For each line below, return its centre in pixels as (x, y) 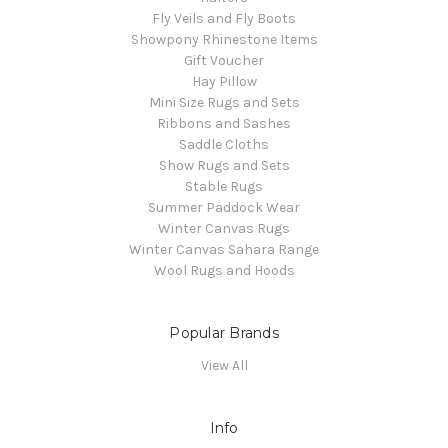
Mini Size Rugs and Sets (224, 103)
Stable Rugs (224, 187)
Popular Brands (224, 333)
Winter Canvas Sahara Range (224, 250)
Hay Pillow (224, 82)
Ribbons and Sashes (224, 124)
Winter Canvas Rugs (224, 229)
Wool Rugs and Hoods (224, 271)
